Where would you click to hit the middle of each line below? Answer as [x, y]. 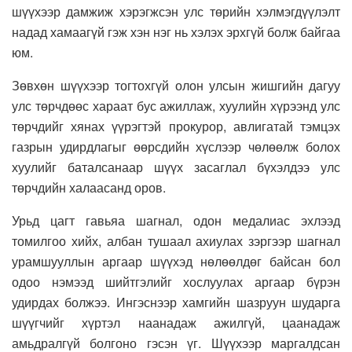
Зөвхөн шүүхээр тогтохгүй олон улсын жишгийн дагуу [176, 85]
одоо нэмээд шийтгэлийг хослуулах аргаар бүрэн [176, 281]
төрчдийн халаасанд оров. [89, 187]
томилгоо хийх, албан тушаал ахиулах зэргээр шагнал [176, 240]
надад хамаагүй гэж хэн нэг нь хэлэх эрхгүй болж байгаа [176, 31]
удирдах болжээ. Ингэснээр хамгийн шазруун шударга [176, 302]
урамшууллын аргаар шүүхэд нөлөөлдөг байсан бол [176, 261]
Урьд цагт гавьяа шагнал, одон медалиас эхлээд [176, 220]
